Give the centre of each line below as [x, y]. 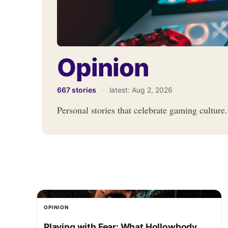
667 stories [77, 90]
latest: [121, 90]
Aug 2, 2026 [152, 90]
